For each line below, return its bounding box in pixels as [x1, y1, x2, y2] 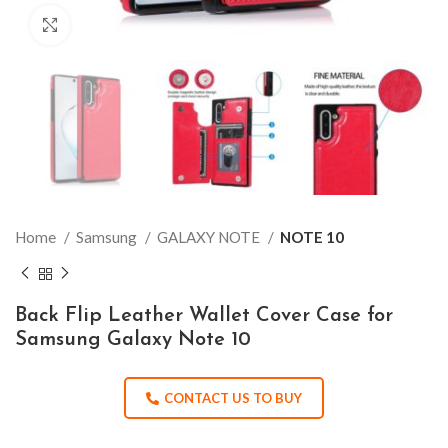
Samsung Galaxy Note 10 [15, 329, 251, 350]
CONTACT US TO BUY [164, 389, 302, 406]
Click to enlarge [70, 17, 170, 33]
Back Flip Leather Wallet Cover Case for [15, 305, 393, 326]
